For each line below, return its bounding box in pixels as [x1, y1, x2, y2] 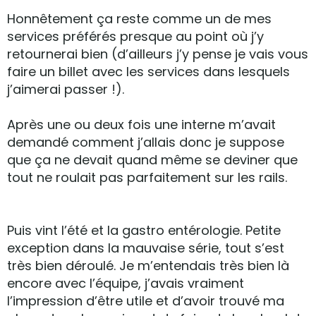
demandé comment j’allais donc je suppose [7, 133, 284, 151]
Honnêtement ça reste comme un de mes [7, 10, 272, 28]
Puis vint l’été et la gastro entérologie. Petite [7, 221, 281, 239]
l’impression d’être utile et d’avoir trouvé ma [7, 292, 284, 310]
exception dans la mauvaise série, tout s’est [7, 239, 284, 257]
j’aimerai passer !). [7, 80, 124, 98]
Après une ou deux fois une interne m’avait [7, 116, 276, 133]
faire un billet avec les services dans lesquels [7, 63, 290, 80]
